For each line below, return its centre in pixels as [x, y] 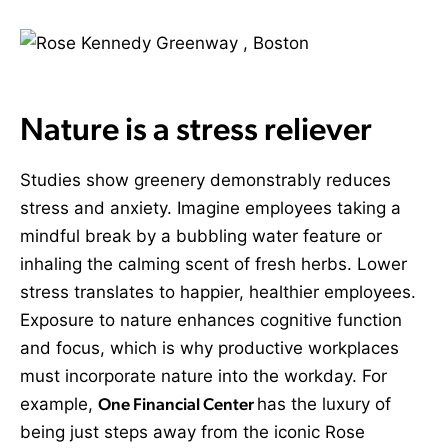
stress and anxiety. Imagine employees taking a [210, 207]
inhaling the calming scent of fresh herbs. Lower [213, 263]
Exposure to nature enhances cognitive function [211, 319]
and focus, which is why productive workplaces [209, 347]
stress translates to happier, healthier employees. [218, 291]
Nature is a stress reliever [196, 128]
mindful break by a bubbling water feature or [201, 235]
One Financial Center [177, 403]
